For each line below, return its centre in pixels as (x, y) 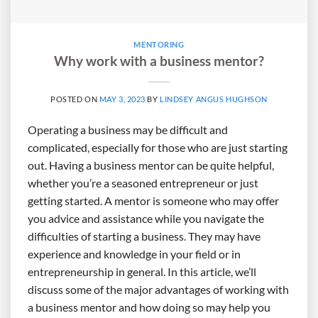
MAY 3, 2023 (122, 99)
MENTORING (159, 44)
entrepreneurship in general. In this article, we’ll (142, 271)
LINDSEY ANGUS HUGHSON (214, 99)
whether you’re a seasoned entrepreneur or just (143, 182)
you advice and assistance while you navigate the (146, 218)
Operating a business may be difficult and (128, 129)
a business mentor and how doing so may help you (149, 307)
